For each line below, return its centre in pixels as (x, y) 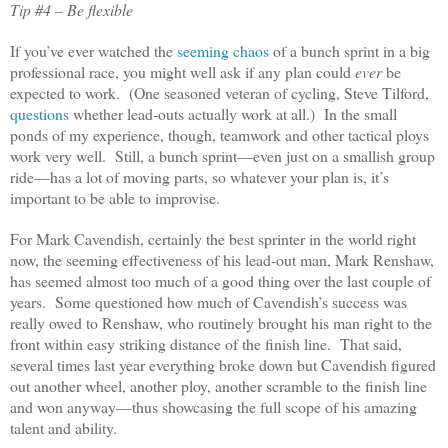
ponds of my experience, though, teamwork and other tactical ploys (219, 135)
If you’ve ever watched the (93, 51)
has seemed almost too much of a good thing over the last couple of (220, 281)
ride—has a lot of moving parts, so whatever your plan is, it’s (199, 177)
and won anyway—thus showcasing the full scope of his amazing (213, 407)
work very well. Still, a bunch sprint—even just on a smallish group (222, 156)
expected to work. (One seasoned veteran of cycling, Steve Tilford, (219, 93)
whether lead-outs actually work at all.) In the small (235, 114)
